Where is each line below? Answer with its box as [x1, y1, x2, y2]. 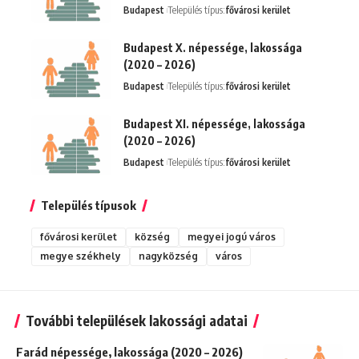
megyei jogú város [188, 230, 276, 243]
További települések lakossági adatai [26, 311, 248, 329]
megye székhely [40, 249, 121, 262]
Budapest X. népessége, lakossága [123, 40, 302, 54]
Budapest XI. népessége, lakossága [123, 116, 305, 131]
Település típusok [41, 197, 136, 212]
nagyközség [139, 249, 198, 262]
